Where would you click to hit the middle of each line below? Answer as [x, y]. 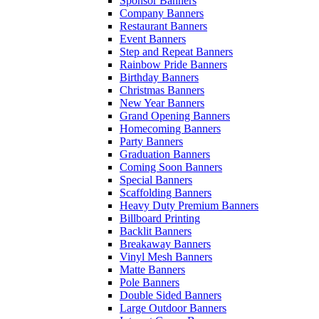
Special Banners [156, 180]
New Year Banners [162, 103]
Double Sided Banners [171, 295]
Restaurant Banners [163, 26]
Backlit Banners [156, 231]
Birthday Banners [159, 77]
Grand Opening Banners [175, 116]
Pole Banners [150, 282]
